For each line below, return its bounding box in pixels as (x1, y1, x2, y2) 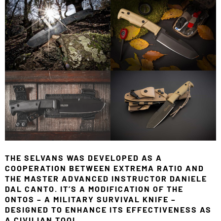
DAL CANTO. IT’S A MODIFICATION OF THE (5, 184, 184, 194)
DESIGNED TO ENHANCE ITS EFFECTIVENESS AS (5, 205, 212, 215)
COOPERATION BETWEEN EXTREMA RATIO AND (5, 163, 204, 173)
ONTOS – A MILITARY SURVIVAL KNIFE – (5, 194, 176, 204)
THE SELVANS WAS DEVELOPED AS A (5, 153, 162, 163)
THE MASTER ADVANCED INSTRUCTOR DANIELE (5, 174, 207, 184)
